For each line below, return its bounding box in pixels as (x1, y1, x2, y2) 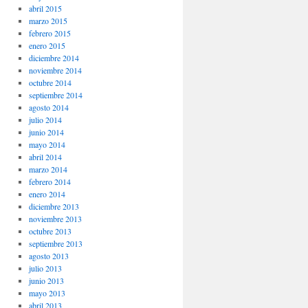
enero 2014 (28, 188, 65, 200)
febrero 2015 (28, 27, 71, 39)
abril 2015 (28, 3, 62, 14)
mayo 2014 (28, 139, 65, 151)
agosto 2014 (28, 102, 69, 113)
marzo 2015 (28, 15, 67, 27)
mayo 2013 (28, 287, 65, 299)
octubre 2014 (28, 77, 71, 89)
